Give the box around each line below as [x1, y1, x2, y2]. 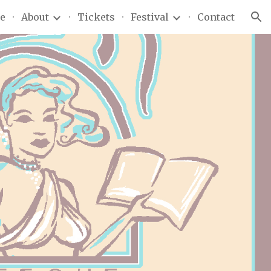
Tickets [77, 11, 115, 23]
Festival [131, 11, 169, 23]
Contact [197, 11, 235, 23]
